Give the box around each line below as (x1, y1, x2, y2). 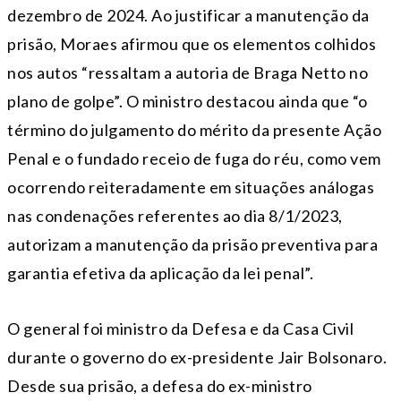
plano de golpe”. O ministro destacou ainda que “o (7, 90, 368, 111)
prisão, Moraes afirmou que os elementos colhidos (7, 33, 376, 54)
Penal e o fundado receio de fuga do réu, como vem (7, 148, 381, 168)
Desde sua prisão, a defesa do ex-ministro (7, 375, 312, 396)
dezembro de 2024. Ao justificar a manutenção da (7, 4, 370, 25)
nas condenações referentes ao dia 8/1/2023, (7, 205, 343, 226)
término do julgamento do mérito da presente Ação (7, 119, 381, 140)
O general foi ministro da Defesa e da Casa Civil (7, 318, 354, 338)
